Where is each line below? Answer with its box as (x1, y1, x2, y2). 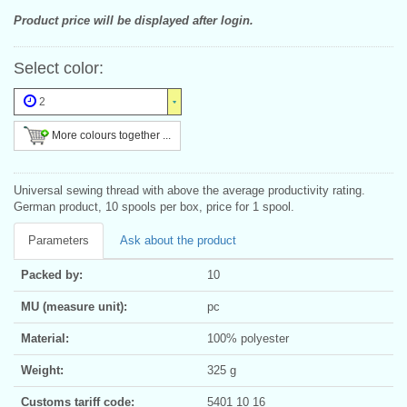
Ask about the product (120, 233, 236, 247)
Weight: (21, 362, 64, 377)
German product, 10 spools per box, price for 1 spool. (14, 199, 294, 213)
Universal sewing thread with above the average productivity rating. (14, 183, 365, 197)
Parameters (28, 233, 89, 247)
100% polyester (207, 331, 289, 345)
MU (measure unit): (21, 299, 127, 313)
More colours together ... (49, 128, 171, 142)
